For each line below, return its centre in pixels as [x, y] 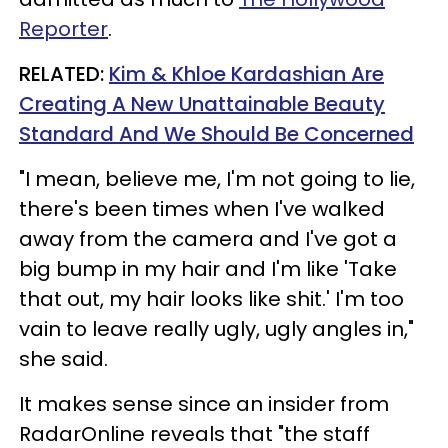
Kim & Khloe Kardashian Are [246, 74]
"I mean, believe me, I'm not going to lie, [217, 179]
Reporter [63, 29]
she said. [63, 359]
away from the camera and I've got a [208, 239]
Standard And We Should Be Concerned [216, 134]
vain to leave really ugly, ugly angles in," [216, 329]
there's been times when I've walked [202, 209]
